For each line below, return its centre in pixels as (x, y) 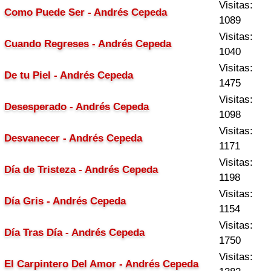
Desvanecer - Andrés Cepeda (73, 138)
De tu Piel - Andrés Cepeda (69, 75)
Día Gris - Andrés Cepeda (65, 201)
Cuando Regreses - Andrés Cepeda (88, 44)
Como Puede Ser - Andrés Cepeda (86, 12)
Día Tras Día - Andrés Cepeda (74, 233)
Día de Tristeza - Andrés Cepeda (81, 170)
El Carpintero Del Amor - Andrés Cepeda (101, 264)
